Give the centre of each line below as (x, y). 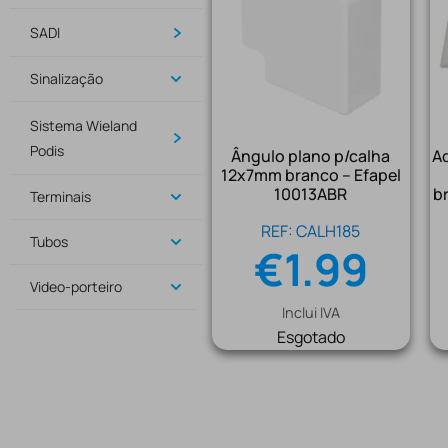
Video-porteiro (76, 286)
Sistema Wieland (83, 125)
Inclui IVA (310, 312)
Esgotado (310, 336)
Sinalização (66, 78)
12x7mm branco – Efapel (310, 174)
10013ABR (311, 193)
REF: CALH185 (311, 230)
